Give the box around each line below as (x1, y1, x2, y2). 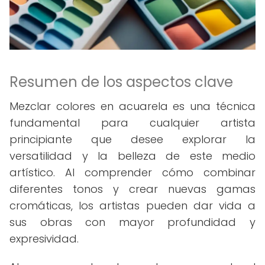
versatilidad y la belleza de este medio (9, 148, 256, 163)
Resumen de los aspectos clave (9, 72, 233, 92)
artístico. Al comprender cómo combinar (9, 165, 256, 180)
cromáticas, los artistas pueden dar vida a (9, 198, 256, 213)
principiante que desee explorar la (9, 132, 256, 147)
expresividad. (9, 231, 79, 246)
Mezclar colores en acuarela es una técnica (9, 99, 256, 114)
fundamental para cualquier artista (9, 115, 256, 130)
